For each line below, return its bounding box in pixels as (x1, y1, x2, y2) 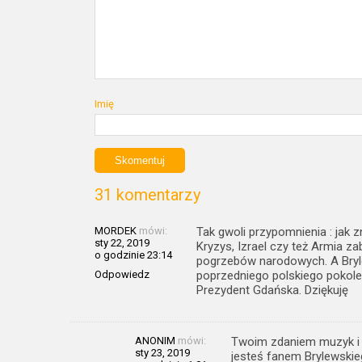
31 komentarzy (95, 185, 200, 204)
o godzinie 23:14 (95, 249, 172, 261)
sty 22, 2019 (95, 237, 149, 249)
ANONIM (135, 335, 175, 347)
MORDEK (95, 225, 137, 237)
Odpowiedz (95, 268, 149, 280)
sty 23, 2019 (135, 347, 190, 359)
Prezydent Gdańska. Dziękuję (196, 283, 348, 297)
